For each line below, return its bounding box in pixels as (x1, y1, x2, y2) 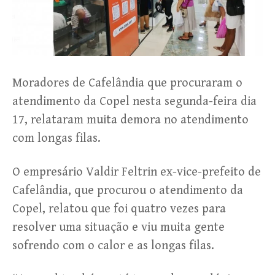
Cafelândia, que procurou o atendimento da (12, 184, 243, 198)
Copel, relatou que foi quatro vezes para (12, 202, 226, 217)
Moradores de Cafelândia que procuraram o (12, 76, 242, 91)
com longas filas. (12, 131, 101, 146)
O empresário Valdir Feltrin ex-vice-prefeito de (12, 165, 261, 180)
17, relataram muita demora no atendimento (12, 113, 249, 128)
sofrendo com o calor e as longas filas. (12, 239, 214, 254)
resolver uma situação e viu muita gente (12, 220, 225, 235)
